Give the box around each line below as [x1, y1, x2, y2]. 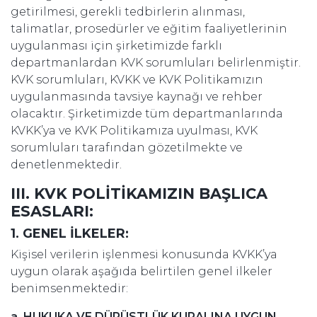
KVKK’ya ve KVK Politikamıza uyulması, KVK [11, 124, 258, 137]
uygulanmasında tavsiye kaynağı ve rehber [11, 90, 263, 103]
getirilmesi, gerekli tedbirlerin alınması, [11, 5, 245, 18]
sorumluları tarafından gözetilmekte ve [11, 141, 243, 154]
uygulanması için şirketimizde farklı [11, 39, 222, 52]
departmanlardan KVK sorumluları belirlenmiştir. [11, 56, 301, 69]
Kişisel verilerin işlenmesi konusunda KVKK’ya [11, 248, 277, 261]
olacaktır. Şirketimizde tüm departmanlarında [11, 107, 283, 120]
